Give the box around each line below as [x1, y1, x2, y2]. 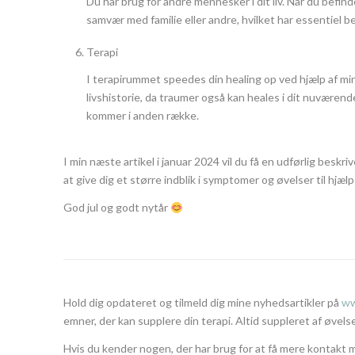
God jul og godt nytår [63, 200, 170, 215]
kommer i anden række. [86, 109, 199, 123]
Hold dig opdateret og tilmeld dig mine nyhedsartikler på [63, 296, 342, 310]
